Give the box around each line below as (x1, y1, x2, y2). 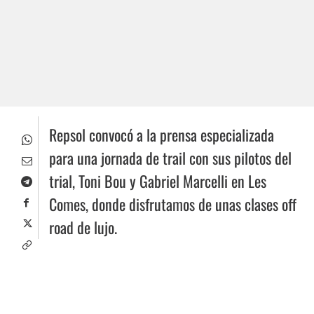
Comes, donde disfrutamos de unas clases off (49, 193, 296, 216)
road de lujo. (49, 216, 117, 239)
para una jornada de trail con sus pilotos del (49, 146, 292, 170)
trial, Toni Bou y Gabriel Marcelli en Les (49, 170, 266, 193)
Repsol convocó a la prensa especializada (49, 123, 274, 146)
